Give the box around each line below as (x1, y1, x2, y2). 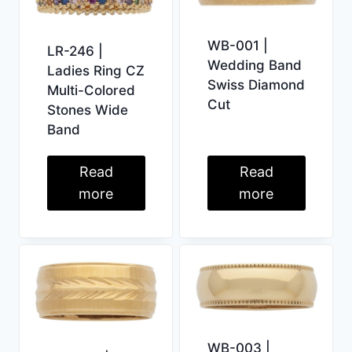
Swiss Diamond (207, 76, 305, 93)
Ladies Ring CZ (46, 63, 145, 79)
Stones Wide (46, 102, 128, 119)
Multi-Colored (46, 82, 135, 99)
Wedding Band (207, 57, 302, 73)
